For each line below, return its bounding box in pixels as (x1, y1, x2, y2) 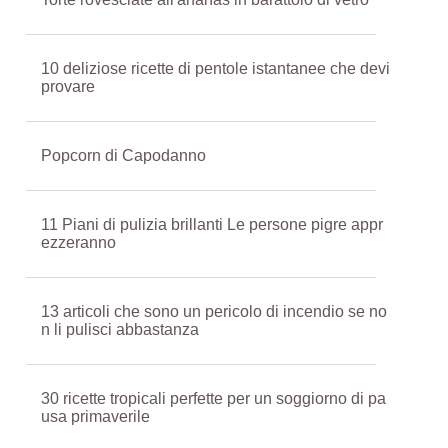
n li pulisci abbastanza (41, 321, 199, 338)
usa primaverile (41, 408, 150, 425)
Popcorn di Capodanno (41, 147, 206, 164)
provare (41, 78, 95, 95)
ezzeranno (41, 234, 116, 251)
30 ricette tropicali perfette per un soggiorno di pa (41, 390, 386, 407)
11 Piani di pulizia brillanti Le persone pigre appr (41, 216, 383, 233)
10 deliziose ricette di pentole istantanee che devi (41, 60, 390, 77)
